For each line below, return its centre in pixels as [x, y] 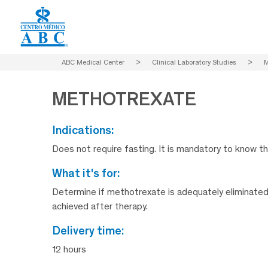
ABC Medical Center [93, 62]
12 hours [69, 249]
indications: [85, 130]
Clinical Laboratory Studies [194, 62]
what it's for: [91, 173]
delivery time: [92, 231]
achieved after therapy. [100, 206]
